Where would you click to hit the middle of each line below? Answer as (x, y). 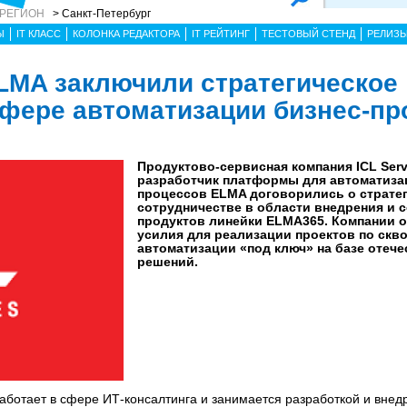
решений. (167, 262)
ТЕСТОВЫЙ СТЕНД (308, 34)
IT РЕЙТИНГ (221, 34)
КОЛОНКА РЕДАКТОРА (126, 34)
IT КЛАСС (39, 34)
